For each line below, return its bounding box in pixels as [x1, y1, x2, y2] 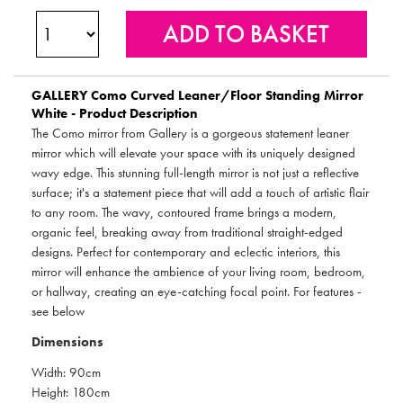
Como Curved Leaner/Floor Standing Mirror [87, 85, 363, 104]
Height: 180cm [31, 382, 110, 401]
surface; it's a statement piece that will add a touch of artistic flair [31, 183, 369, 201]
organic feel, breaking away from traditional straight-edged [31, 222, 343, 241]
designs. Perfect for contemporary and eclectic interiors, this [31, 242, 340, 261]
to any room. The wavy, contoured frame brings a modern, [31, 202, 336, 221]
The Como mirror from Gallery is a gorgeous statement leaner [31, 123, 349, 142]
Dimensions [31, 332, 103, 351]
